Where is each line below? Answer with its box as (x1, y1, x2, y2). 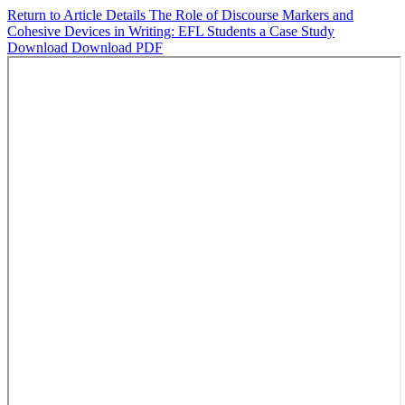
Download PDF (71, 40, 163, 55)
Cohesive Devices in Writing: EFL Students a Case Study (7, 24, 334, 39)
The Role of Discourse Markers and (149, 7, 353, 23)
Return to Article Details (7, 7, 149, 23)
